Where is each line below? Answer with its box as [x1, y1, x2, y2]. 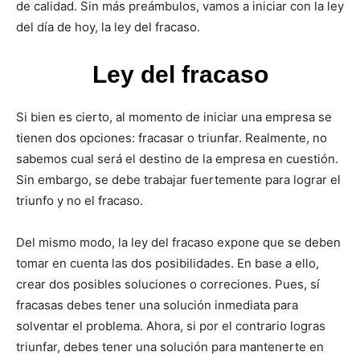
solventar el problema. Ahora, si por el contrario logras [16, 317, 325, 333]
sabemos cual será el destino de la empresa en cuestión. [16, 150, 338, 166]
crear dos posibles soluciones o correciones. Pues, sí [16, 276, 320, 292]
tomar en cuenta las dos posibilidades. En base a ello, [16, 255, 319, 271]
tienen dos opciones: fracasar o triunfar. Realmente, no [16, 129, 327, 145]
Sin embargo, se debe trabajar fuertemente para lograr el [16, 171, 341, 187]
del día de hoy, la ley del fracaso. [16, 18, 200, 35]
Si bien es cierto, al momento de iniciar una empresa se [16, 108, 332, 125]
